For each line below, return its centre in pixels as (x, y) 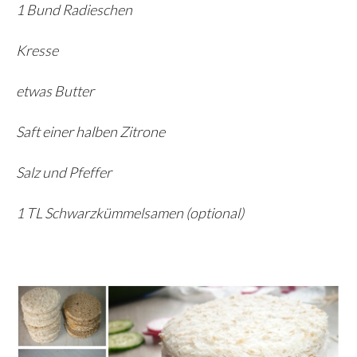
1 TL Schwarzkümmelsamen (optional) (130, 213)
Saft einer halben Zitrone (90, 132)
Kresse (37, 51)
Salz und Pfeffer (64, 173)
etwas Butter (55, 91)
